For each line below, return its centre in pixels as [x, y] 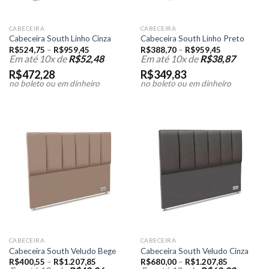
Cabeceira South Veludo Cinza [194, 251]
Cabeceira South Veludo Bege [62, 251]
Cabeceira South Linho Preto [192, 39]
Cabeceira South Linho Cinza [60, 39]
